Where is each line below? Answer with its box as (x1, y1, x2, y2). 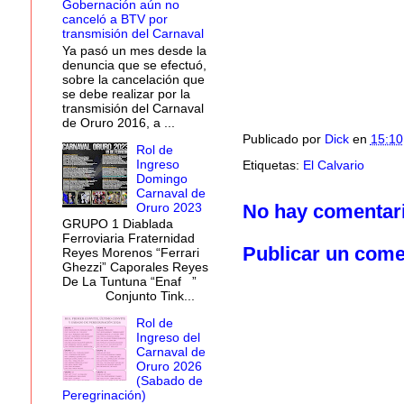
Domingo (136, 170, 188, 186)
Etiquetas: (242, 157, 303, 172)
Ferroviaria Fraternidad (61, 231, 195, 246)
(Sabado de (136, 373, 204, 389)
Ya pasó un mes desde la (61, 42, 207, 58)
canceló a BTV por (61, 11, 168, 26)
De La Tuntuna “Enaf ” (61, 274, 207, 289)
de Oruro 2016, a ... (61, 115, 175, 130)
